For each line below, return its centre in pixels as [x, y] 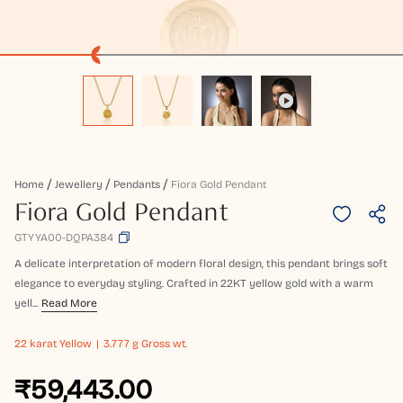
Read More [69, 304]
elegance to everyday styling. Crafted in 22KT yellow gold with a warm [194, 284]
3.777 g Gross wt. [145, 344]
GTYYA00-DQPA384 [64, 238]
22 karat [36, 344]
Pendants [137, 185]
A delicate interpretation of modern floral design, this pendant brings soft [201, 264]
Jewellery [79, 185]
